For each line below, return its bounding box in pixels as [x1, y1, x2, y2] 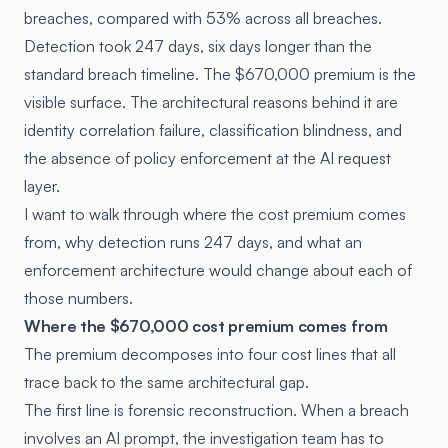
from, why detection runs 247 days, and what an [24, 232, 362, 252]
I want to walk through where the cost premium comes [24, 204, 406, 224]
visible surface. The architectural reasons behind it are [24, 92, 398, 112]
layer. [24, 176, 60, 196]
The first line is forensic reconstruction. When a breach [24, 400, 409, 420]
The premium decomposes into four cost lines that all [24, 344, 396, 364]
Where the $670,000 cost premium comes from [24, 316, 388, 336]
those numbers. [24, 288, 133, 308]
